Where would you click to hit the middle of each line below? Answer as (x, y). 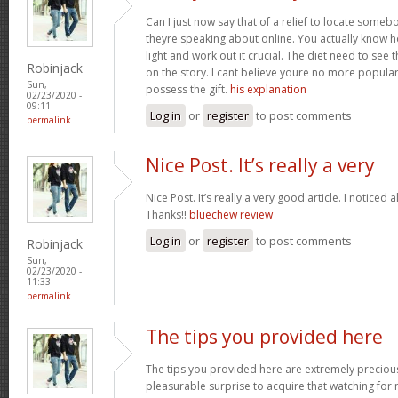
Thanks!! (167, 214)
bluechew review (231, 214)
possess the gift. (188, 89)
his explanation (268, 89)
